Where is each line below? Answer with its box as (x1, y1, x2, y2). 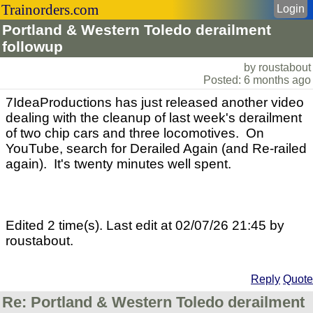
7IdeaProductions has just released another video (6, 95, 304, 110)
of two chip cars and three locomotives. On (6, 126, 264, 140)
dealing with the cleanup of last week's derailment (6, 110, 302, 125)
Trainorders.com (1, 1, 99, 17)
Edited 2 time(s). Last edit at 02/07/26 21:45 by (6, 218, 284, 233)
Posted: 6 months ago (203, 74, 311, 86)
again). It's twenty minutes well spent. (6, 156, 231, 171)
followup (2, 38, 63, 54)
